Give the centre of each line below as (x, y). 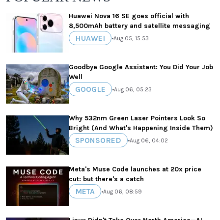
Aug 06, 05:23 (133, 89)
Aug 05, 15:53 (131, 38)
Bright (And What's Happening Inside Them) (141, 128)
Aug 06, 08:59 (123, 191)
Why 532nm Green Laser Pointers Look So (137, 118)
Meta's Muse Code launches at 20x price (135, 169)
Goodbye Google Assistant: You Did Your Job (141, 67)
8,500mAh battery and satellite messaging (139, 26)
